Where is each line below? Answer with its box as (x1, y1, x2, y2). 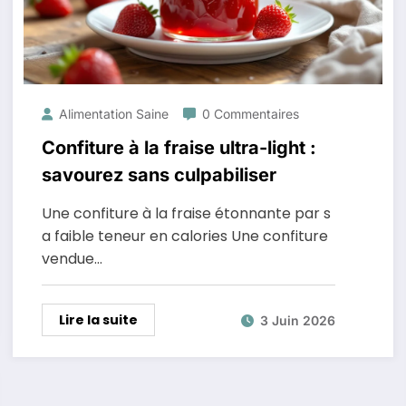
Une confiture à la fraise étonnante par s (41, 203, 331, 224)
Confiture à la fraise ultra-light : (41, 137, 316, 159)
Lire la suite (58, 311, 138, 329)
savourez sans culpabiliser (41, 164, 276, 186)
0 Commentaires (201, 106, 299, 121)
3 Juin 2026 (259, 312, 335, 328)
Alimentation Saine (58, 106, 169, 121)
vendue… (41, 248, 102, 269)
